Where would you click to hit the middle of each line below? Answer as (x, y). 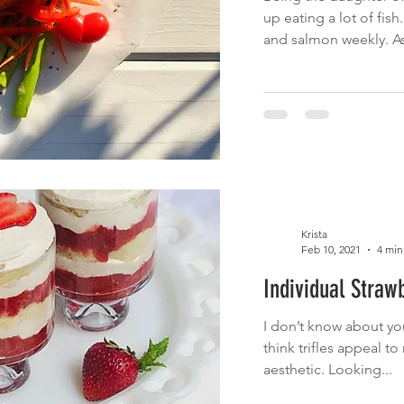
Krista (314, 234)
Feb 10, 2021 (331, 250)
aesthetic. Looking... (327, 370)
